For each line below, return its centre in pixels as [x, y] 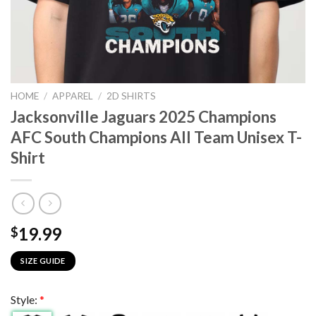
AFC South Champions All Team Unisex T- [156, 137]
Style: [25, 299]
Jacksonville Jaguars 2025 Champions [144, 116]
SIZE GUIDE [43, 261]
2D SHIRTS [132, 96]
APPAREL [73, 96]
